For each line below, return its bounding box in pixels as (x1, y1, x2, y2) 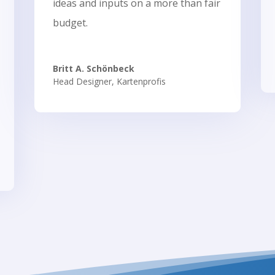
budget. (52, 15, 88, 29)
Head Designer (52, 75, 112, 87)
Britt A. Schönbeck (52, 62, 134, 74)
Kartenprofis (116, 75, 166, 87)
